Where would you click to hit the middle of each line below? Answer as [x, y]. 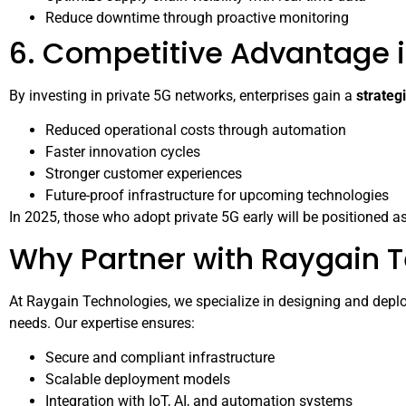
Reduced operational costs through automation [196, 130]
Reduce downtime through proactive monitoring [197, 18]
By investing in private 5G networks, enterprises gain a [183, 96]
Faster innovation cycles [123, 152]
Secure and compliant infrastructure [160, 358]
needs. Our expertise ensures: [102, 323]
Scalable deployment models [138, 380]
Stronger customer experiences [144, 174]
